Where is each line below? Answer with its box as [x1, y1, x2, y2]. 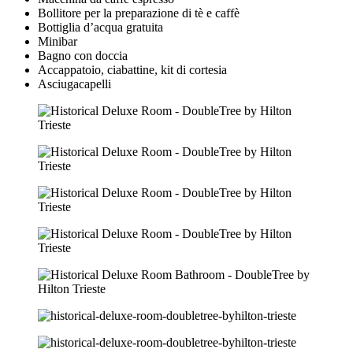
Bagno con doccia [38, 48, 128, 62]
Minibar [38, 34, 77, 48]
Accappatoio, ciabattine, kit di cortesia [38, 62, 227, 76]
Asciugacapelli [38, 76, 111, 91]
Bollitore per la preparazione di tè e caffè [38, 6, 240, 20]
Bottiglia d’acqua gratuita [38, 20, 163, 34]
